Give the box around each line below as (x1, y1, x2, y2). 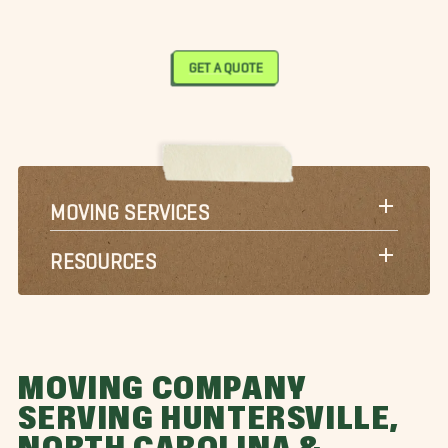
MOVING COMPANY (18, 369, 306, 410)
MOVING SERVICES (50, 198, 209, 214)
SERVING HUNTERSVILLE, (18, 399, 399, 440)
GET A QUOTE (187, 59, 262, 70)
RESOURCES (50, 247, 156, 263)
